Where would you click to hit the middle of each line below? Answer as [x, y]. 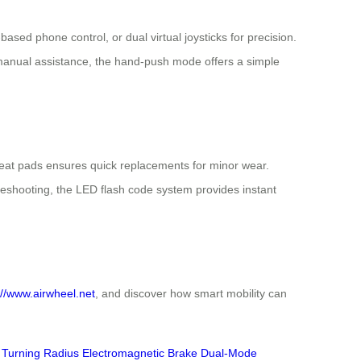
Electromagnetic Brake [140, 353]
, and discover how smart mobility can [191, 293]
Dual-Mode [229, 353]
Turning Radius [40, 353]
